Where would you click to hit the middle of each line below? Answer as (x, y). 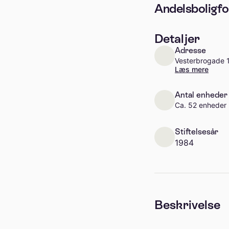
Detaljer (177, 39)
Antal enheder (201, 95)
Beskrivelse (187, 205)
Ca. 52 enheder (201, 105)
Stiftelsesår (197, 132)
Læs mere (192, 69)
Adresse (190, 50)
